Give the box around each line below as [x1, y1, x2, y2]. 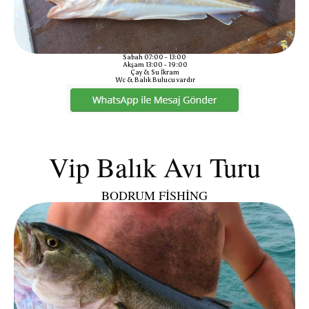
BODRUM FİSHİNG [101, 186, 208, 203]
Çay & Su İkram [128, 68, 181, 77]
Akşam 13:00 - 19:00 [121, 60, 188, 69]
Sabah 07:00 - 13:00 [123, 52, 186, 61]
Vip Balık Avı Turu [48, 148, 261, 185]
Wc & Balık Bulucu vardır [114, 75, 195, 84]
